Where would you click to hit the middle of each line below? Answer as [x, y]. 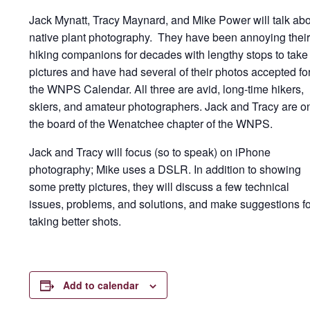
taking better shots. [75, 221]
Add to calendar [101, 285]
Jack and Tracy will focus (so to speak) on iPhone [150, 152]
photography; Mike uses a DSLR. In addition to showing [165, 169]
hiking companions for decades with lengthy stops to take [168, 54]
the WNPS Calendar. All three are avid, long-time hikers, [166, 89]
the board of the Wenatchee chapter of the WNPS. [151, 124]
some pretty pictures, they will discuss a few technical [159, 186]
